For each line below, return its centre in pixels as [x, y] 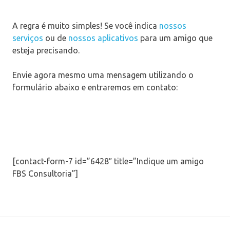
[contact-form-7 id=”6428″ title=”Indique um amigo [108, 161]
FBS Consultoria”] [45, 173]
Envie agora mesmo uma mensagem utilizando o [103, 75]
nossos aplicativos [103, 38]
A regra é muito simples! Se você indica [86, 25]
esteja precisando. [46, 50]
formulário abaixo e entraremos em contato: [95, 87]
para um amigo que [175, 38]
